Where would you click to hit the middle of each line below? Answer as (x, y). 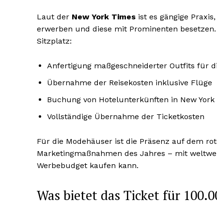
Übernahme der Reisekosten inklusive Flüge (130, 83)
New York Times (104, 17)
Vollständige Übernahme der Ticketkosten (126, 117)
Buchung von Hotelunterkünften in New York (131, 100)
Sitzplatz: (54, 41)
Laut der (54, 17)
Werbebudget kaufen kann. (88, 166)
